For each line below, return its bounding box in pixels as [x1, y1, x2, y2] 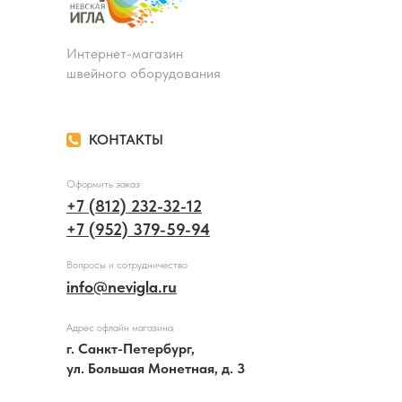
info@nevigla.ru [66, 277, 177, 296]
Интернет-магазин [66, 45, 183, 62]
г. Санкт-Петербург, [66, 340, 195, 357]
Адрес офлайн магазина [66, 321, 173, 334]
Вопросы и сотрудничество [66, 258, 188, 271]
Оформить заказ [66, 178, 140, 190]
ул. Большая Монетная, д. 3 [66, 360, 245, 377]
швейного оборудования [66, 65, 221, 82]
